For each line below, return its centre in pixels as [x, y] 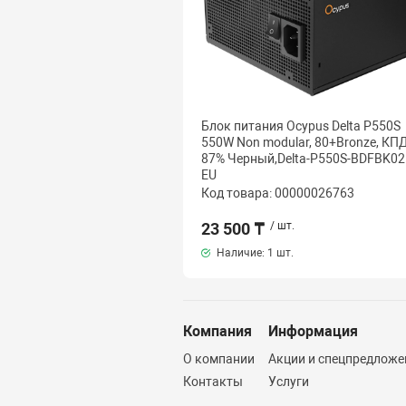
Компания [217, 331]
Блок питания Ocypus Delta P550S [300, 126]
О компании [218, 359]
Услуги [288, 382]
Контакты [213, 382]
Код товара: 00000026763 [277, 193]
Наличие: [240, 252]
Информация [313, 331]
